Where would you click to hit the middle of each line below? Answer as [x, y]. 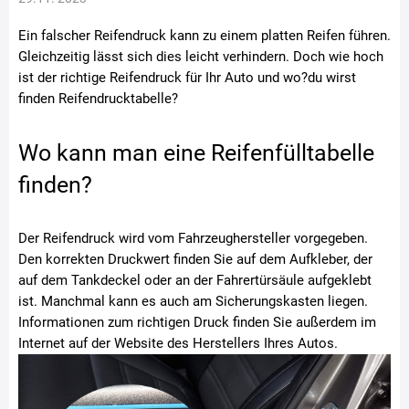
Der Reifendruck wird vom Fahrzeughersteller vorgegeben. [193, 238]
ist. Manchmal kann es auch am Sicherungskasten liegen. [193, 301]
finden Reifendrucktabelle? [98, 99]
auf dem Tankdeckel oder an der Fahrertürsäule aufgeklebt [195, 280]
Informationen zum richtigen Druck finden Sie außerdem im [197, 322]
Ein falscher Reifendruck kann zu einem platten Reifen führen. [204, 36]
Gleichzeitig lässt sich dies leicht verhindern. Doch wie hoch [201, 57]
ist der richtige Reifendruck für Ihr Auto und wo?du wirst [187, 78]
